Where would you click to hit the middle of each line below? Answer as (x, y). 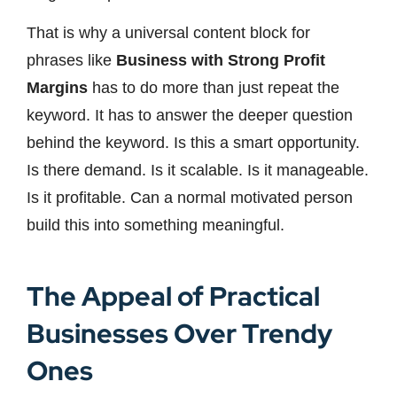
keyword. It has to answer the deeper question (190, 116)
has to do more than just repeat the (214, 88)
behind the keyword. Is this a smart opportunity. (193, 143)
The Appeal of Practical (173, 296)
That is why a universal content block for (168, 33)
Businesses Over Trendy (179, 333)
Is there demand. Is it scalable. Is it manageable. (198, 171)
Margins (57, 88)
